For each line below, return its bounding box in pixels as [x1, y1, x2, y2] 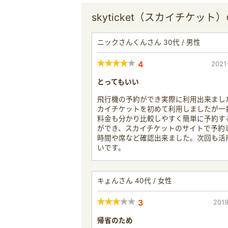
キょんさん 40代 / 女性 [97, 177, 172, 185]
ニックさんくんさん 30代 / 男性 [97, 38, 201, 46]
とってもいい [97, 78, 139, 86]
